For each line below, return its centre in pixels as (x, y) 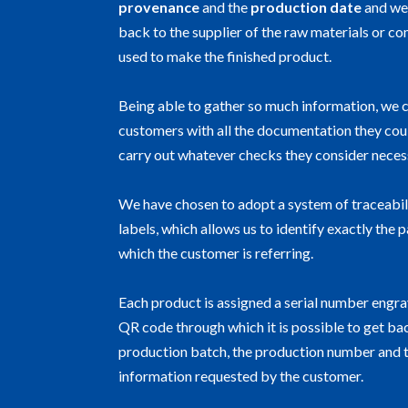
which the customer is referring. (216, 253)
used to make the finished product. (225, 56)
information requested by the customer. (241, 376)
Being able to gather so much (209, 106)
